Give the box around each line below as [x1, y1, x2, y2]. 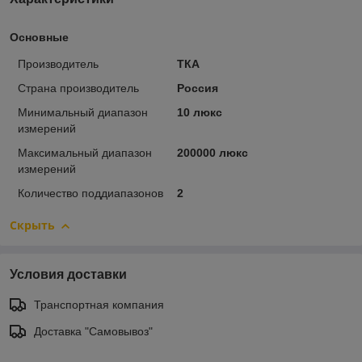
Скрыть [10, 217, 55, 234]
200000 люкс [176, 146, 248, 160]
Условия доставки [10, 267, 127, 282]
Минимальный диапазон [18, 106, 148, 120]
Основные [10, 31, 69, 44]
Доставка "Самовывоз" [34, 325, 153, 339]
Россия [176, 82, 218, 95]
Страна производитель [18, 82, 139, 95]
